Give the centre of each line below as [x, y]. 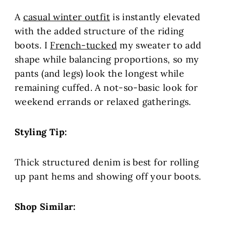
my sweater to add [159, 45]
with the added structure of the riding [99, 31]
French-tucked [83, 45]
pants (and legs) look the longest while [100, 74]
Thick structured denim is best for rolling [107, 162]
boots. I [33, 45]
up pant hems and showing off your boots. [108, 177]
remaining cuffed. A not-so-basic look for [106, 88]
